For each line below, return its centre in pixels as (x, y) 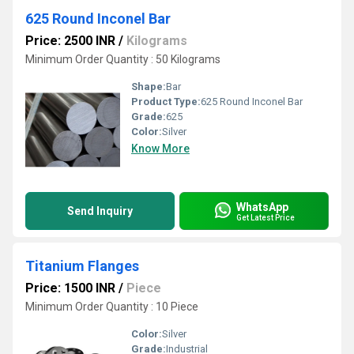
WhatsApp (262, 207)
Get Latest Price (265, 217)
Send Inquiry (100, 211)
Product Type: (166, 102)
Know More (160, 149)
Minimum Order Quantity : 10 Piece (112, 307)
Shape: (149, 87)
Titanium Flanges (82, 266)
